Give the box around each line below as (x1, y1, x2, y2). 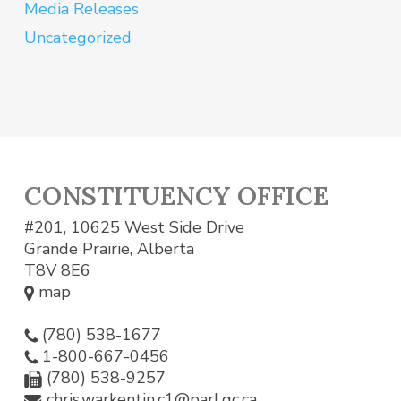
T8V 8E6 (23, 259, 90, 281)
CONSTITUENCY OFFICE (23, 178, 328, 212)
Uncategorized (23, 26, 132, 48)
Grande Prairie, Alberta (23, 237, 194, 260)
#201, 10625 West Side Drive (23, 216, 244, 238)
